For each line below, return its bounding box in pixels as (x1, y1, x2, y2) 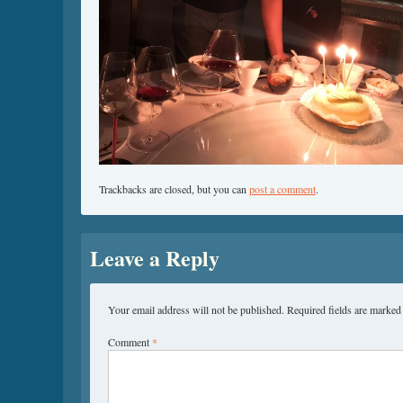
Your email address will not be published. (108, 302, 284, 317)
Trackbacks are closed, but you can (99, 182, 249, 196)
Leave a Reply (90, 242, 219, 273)
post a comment (249, 182, 316, 196)
